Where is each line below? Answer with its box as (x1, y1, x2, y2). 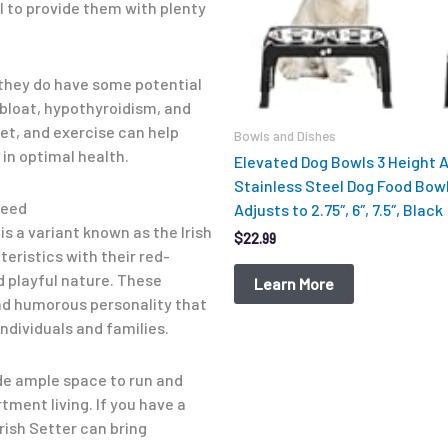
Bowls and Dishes (234, 126, 336, 144)
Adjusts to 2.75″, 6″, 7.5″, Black (234, 200, 443, 220)
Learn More (254, 273, 334, 293)
